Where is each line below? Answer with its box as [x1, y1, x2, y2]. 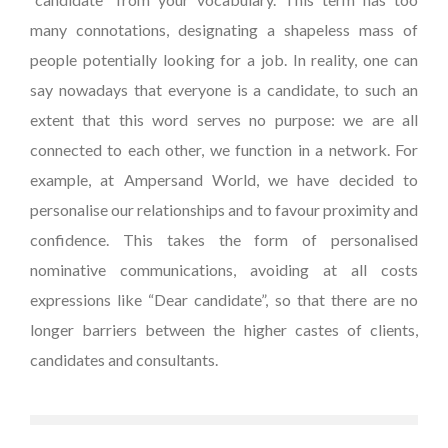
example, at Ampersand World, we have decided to [30, 170, 418, 189]
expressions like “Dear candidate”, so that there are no [30, 290, 418, 309]
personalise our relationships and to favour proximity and [30, 200, 418, 219]
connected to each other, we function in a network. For [30, 140, 418, 159]
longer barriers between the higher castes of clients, [30, 320, 418, 339]
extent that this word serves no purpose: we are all [30, 110, 418, 129]
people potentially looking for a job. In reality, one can [30, 50, 418, 69]
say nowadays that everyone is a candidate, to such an [30, 80, 418, 99]
